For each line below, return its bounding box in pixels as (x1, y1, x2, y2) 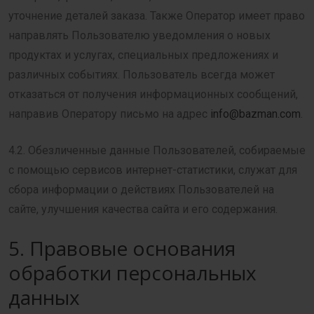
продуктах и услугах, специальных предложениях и (8, 48, 278, 62)
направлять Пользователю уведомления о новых (8, 29, 271, 42)
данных (8, 284, 80, 310)
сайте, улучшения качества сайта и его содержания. (8, 203, 278, 216)
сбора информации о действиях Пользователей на (8, 183, 274, 196)
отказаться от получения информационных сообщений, (8, 88, 298, 101)
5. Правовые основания (8, 235, 235, 261)
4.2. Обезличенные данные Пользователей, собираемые (8, 144, 306, 157)
